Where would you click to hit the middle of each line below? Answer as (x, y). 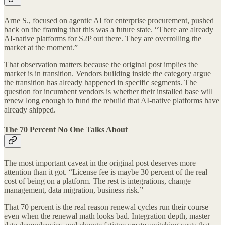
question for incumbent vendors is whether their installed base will (108, 92)
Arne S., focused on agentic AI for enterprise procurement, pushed (109, 21)
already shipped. (30, 110)
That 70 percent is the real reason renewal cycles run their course (106, 207)
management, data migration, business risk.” (74, 190)
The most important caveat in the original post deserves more (100, 163)
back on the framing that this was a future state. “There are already (109, 30)
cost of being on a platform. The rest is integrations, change (97, 181)
